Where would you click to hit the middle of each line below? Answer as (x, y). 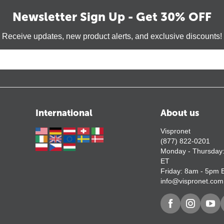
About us (180, 113)
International (64, 113)
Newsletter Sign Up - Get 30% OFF (112, 17)
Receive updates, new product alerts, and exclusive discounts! (112, 36)
